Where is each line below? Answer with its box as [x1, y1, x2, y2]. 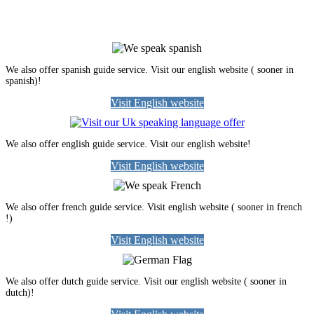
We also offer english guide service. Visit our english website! [6, 139, 251, 150]
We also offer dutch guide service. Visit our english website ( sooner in [6, 276, 287, 287]
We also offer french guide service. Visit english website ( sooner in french [6, 202, 302, 213]
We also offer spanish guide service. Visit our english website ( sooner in [6, 64, 294, 76]
